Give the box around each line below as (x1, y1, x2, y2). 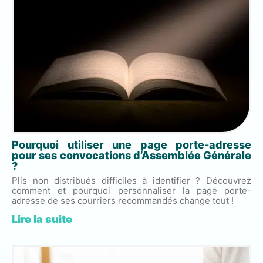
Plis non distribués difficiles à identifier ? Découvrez (12, 174, 251, 186)
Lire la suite (12, 213, 72, 225)
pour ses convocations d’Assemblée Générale (12, 149, 251, 161)
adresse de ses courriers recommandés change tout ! (12, 194, 234, 206)
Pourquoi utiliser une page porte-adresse (12, 138, 251, 151)
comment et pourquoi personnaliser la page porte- (12, 184, 251, 196)
